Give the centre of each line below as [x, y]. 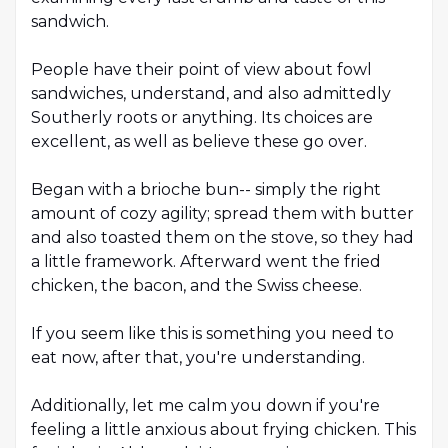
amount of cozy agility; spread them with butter [222, 214]
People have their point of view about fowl [201, 70]
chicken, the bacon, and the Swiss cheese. [196, 286]
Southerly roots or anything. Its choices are [202, 118]
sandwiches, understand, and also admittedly [211, 94]
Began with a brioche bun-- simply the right [206, 190]
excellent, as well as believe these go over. [199, 142]
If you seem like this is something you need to [212, 334]
